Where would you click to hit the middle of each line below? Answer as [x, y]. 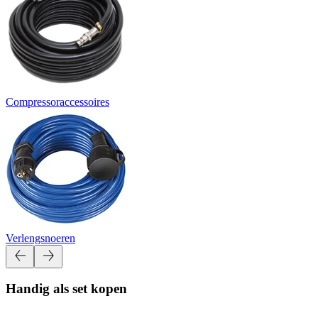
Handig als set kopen [66, 289]
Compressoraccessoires [57, 102]
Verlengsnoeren [40, 238]
